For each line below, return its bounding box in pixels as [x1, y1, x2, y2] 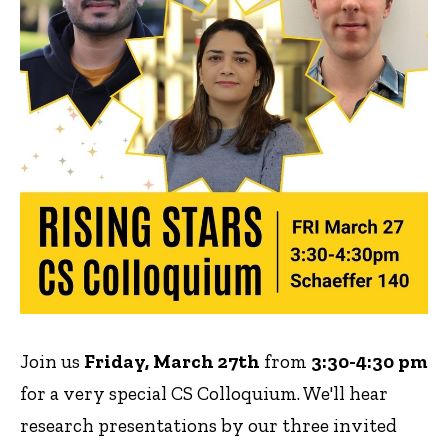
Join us [20, 349, 84, 373]
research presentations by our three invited [20, 413, 397, 437]
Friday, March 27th [84, 349, 260, 373]
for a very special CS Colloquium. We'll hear [20, 381, 388, 405]
